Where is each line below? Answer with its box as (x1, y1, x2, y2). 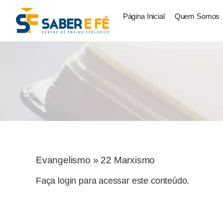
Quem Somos (174, 12, 220, 20)
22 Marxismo (101, 154, 155, 166)
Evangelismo (36, 154, 91, 166)
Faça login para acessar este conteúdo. (36, 176, 190, 186)
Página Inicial (122, 12, 165, 20)
